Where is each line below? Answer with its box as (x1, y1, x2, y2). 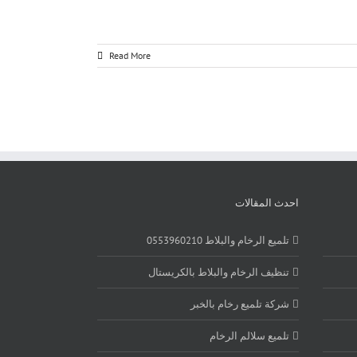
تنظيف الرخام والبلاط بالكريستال (147, 265, 289, 279)
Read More (107, 49, 151, 61)
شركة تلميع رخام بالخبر (190, 296, 289, 311)
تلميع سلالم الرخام (209, 328, 289, 343)
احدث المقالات (234, 195, 299, 210)
